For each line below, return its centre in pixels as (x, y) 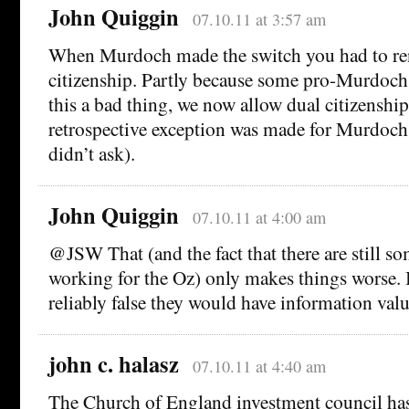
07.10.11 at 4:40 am (259, 366)
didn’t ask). (92, 152)
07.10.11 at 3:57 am (259, 19)
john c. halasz (114, 363)
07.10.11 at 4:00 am (259, 217)
